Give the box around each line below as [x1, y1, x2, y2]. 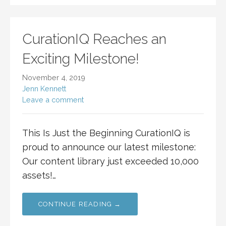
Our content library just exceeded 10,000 [22, 156, 199, 167]
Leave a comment [22, 95, 84, 104]
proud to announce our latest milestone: [22, 142, 196, 153]
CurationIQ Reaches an [22, 31, 166, 48]
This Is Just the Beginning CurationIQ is [22, 128, 190, 139]
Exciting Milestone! [22, 50, 139, 68]
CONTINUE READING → [38, 200, 122, 208]
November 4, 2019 [22, 73, 85, 82]
